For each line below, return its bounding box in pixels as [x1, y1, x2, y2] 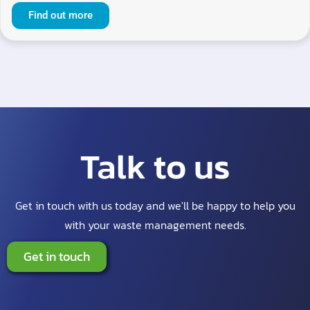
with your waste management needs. [64, 217, 246, 234]
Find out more [28, 9, 93, 22]
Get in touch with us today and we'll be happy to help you [15, 197, 295, 215]
